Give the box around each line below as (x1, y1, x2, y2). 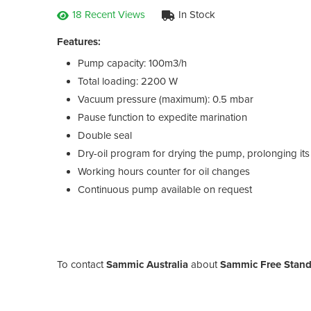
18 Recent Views (72, 8, 145, 21)
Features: (57, 35, 101, 48)
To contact (57, 258, 106, 271)
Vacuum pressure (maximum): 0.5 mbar (78, 92, 253, 106)
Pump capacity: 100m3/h (78, 56, 190, 69)
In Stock (178, 8, 215, 21)
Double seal (78, 128, 132, 142)
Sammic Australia (106, 258, 188, 271)
